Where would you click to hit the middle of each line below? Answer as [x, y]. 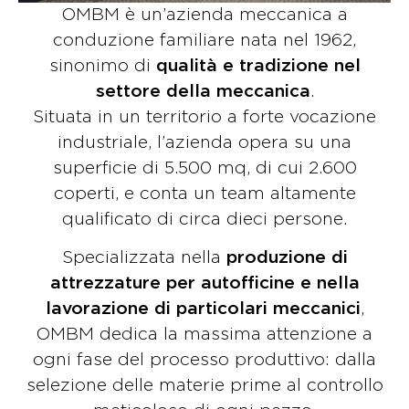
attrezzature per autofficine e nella [204, 284]
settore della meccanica [203, 91]
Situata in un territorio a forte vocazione [204, 117]
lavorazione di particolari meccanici [203, 309]
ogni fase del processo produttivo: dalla [204, 361]
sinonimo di [102, 66]
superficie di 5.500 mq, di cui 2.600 [204, 168]
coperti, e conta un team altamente [204, 194]
